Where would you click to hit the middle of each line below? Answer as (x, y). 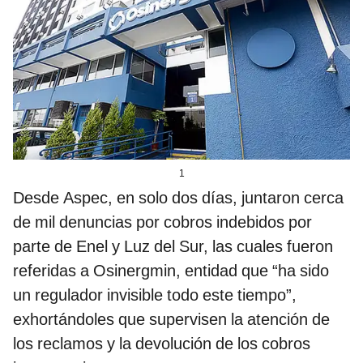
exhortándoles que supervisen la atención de (171, 320)
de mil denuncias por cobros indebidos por (162, 222)
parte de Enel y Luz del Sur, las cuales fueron (173, 247)
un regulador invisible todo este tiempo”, (155, 295)
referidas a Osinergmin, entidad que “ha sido (171, 271)
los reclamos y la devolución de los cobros (162, 344)
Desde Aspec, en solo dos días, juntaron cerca (178, 198)
